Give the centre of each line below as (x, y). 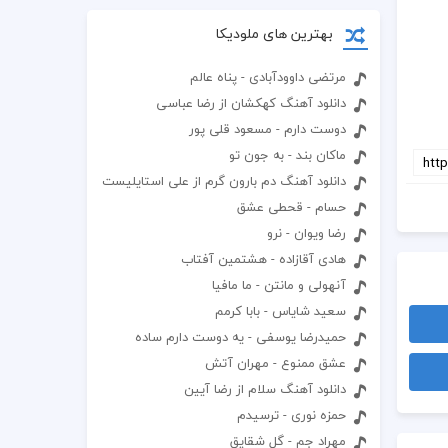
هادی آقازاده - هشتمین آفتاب (264, 259)
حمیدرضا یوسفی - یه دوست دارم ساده (241, 337)
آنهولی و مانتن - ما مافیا (279, 285)
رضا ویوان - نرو (307, 233)
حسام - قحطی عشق (292, 207)
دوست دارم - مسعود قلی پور (268, 129)
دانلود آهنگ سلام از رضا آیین (265, 389)
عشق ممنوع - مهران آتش (276, 363)
